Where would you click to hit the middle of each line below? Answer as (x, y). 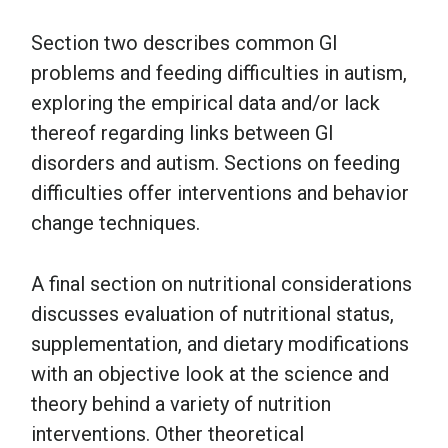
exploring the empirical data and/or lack (205, 102)
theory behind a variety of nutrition (181, 403)
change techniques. (115, 222)
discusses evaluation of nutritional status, (212, 313)
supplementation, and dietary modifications (220, 343)
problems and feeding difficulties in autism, (219, 72)
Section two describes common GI (184, 42)
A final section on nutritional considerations (221, 283)
